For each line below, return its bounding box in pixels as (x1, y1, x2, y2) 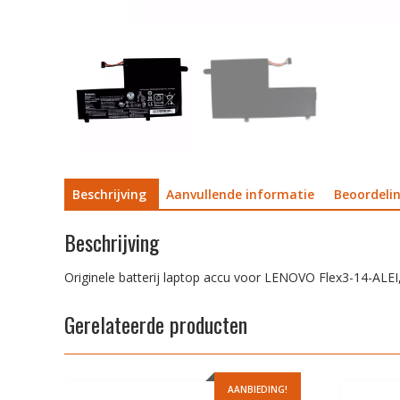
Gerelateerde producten (64, 308, 247, 341)
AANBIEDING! (227, 383, 287, 396)
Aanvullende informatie (166, 185, 314, 203)
